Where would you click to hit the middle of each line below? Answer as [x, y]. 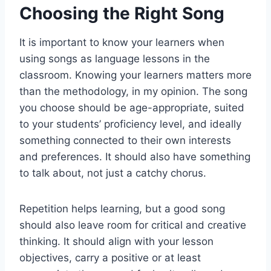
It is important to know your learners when [122, 42]
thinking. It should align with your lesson [116, 241]
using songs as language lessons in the [115, 58]
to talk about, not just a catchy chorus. [113, 173]
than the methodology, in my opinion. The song [133, 91]
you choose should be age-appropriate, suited [132, 107]
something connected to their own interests [125, 140]
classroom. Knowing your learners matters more [135, 75]
